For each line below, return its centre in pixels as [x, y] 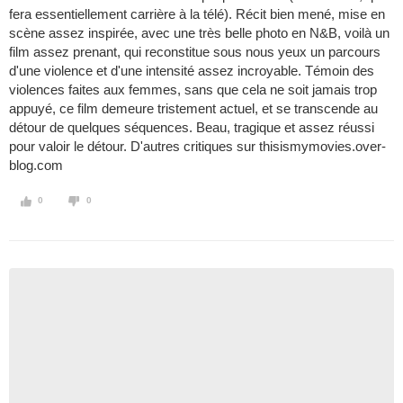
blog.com [36, 166]
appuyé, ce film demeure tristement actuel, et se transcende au [193, 109]
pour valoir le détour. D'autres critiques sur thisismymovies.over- [197, 147]
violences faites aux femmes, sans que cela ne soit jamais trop [193, 90]
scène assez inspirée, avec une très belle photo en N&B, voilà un [199, 33]
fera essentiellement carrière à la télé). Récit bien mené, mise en [197, 14]
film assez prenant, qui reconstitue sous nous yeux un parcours [195, 52]
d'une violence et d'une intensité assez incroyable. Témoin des [192, 71]
